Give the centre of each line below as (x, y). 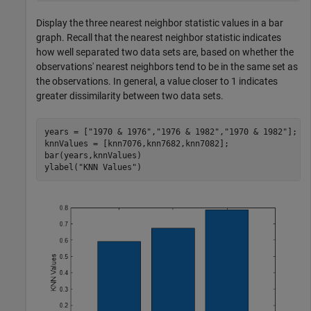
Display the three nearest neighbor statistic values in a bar (160, 23)
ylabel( (61, 167)
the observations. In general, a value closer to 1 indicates (157, 82)
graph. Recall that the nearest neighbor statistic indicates (159, 38)
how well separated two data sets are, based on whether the (165, 52)
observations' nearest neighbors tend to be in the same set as (167, 67)
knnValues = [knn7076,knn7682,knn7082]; (136, 143)
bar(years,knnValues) (93, 155)
